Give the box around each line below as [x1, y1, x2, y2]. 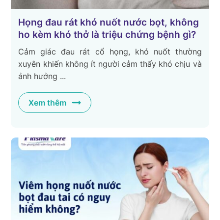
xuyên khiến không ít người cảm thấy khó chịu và [18, 59, 202, 69]
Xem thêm [28, 98, 67, 108]
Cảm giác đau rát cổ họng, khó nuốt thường [18, 47, 202, 57]
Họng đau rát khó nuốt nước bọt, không [18, 17, 199, 28]
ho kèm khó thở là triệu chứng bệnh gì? [18, 29, 196, 41]
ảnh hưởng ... [18, 71, 66, 82]
